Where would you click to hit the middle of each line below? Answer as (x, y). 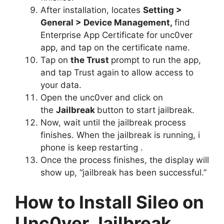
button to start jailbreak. (147, 110)
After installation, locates (92, 10)
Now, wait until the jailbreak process (113, 122)
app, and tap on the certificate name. (115, 47)
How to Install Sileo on (109, 202)
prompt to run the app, (156, 60)
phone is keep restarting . (92, 147)
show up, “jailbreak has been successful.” (123, 172)
